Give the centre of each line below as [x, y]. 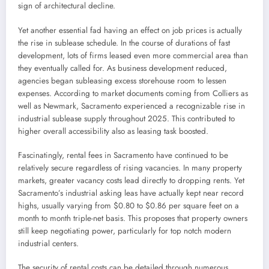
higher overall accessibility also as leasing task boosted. [113, 131]
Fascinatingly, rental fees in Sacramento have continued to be [123, 155]
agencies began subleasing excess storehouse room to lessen [122, 80]
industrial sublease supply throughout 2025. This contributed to [126, 118]
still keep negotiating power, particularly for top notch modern [125, 231]
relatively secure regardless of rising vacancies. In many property [130, 168]
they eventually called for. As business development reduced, [122, 68]
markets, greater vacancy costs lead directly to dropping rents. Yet [131, 180]
